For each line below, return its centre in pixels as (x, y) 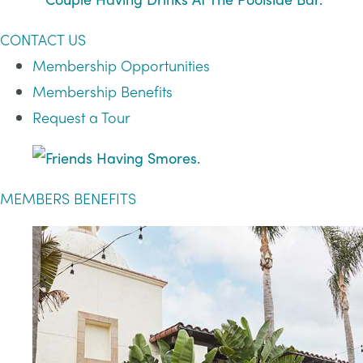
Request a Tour (81, 117)
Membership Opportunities (121, 65)
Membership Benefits (102, 91)
